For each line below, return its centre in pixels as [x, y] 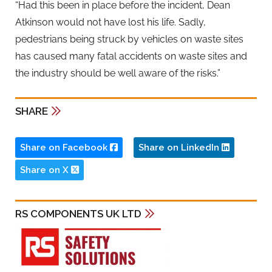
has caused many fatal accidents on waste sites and [131, 56]
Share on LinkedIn [180, 147]
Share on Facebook [65, 147]
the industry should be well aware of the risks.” [118, 73]
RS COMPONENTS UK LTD [78, 213]
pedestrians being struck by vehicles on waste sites [129, 39]
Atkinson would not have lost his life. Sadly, [110, 22]
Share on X [46, 170]
